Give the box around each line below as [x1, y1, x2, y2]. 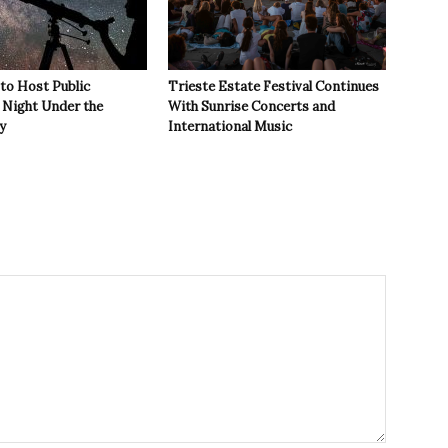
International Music [168, 118, 292, 136]
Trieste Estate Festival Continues [168, 78, 379, 96]
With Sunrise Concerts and [168, 98, 335, 116]
